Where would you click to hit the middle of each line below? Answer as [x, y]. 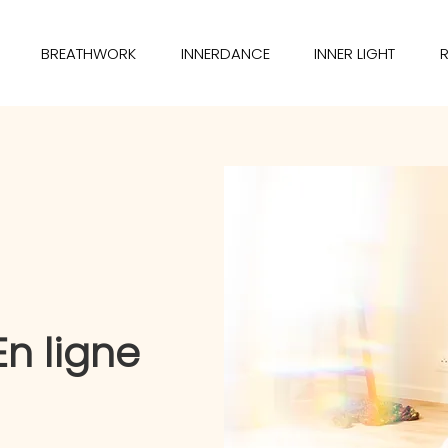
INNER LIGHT [355, 53]
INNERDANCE [225, 53]
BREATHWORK [89, 53]
